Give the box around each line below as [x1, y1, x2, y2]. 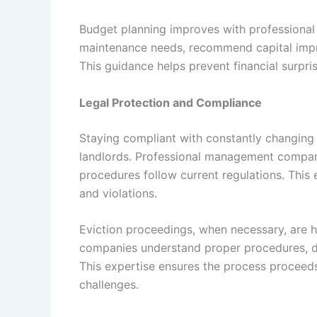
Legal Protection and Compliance [79, 95, 262, 110]
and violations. [79, 185, 157, 200]
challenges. [79, 277, 139, 292]
